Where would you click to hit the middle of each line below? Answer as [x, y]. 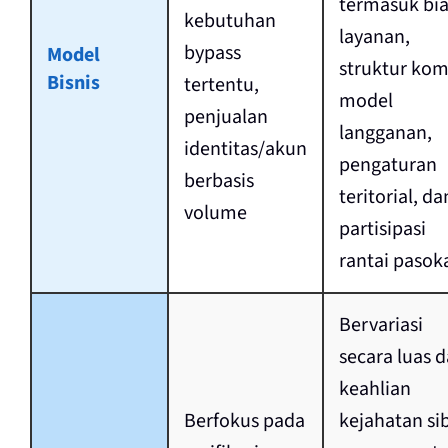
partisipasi [382, 229]
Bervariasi [380, 325]
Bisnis [73, 83]
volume [215, 213]
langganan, [385, 133]
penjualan [225, 117]
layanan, [374, 37]
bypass [212, 53]
